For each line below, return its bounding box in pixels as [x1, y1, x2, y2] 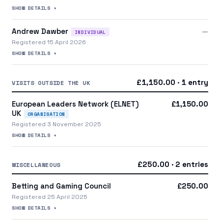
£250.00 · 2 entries [137, 159, 208, 169]
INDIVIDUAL [75, 28, 106, 35]
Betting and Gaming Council [12, 181, 111, 191]
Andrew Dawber [12, 26, 68, 36]
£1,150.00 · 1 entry [137, 77, 208, 87]
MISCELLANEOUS [12, 160, 60, 169]
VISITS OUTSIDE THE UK [12, 78, 90, 87]
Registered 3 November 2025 [12, 120, 101, 128]
